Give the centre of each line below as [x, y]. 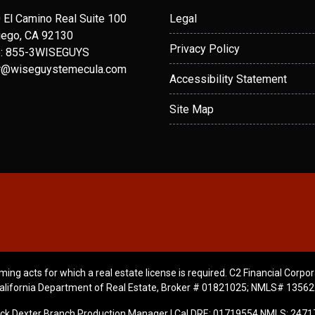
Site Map [192, 109]
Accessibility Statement [228, 79]
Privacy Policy [205, 49]
